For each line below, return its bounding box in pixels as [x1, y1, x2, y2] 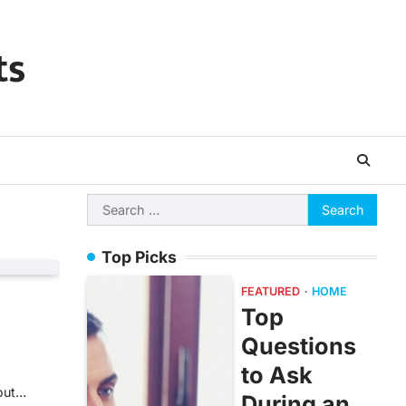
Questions [241, 333, 356, 360]
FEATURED [241, 285, 300, 298]
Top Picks [101, 247, 177, 266]
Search [86, 195, 133, 213]
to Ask [241, 362, 313, 389]
